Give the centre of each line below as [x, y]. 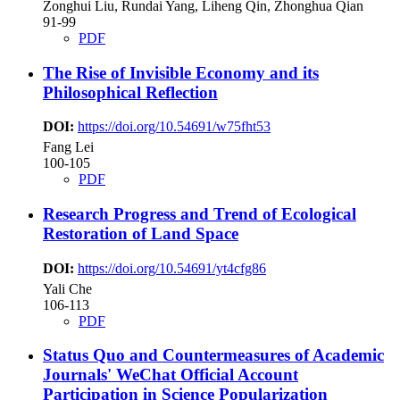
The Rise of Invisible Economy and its [181, 72]
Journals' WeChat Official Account [171, 375]
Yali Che [67, 288]
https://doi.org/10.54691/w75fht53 [174, 127]
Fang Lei [68, 147]
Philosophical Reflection [130, 92]
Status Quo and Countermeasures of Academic [213, 355]
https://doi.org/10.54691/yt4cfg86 [172, 268]
